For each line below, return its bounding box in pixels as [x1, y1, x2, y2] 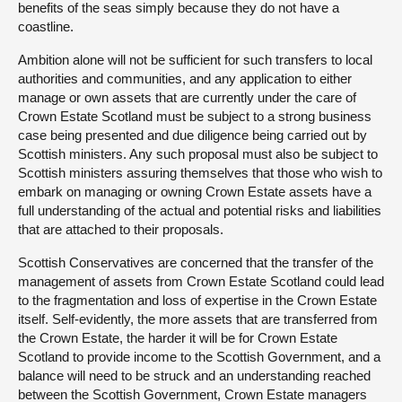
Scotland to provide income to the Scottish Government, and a [18, 348, 380, 364]
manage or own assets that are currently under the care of [18, 89, 356, 105]
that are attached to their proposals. [18, 221, 223, 237]
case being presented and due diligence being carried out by [18, 127, 367, 143]
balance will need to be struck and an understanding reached [18, 367, 371, 383]
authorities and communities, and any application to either [18, 70, 352, 86]
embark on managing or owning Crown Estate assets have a [18, 183, 371, 199]
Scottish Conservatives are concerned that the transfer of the [18, 254, 373, 270]
